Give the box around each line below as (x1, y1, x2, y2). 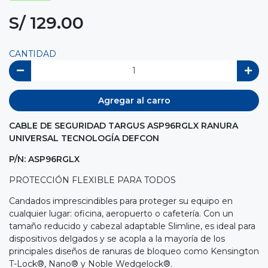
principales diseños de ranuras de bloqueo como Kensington (9, 245, 259, 257)
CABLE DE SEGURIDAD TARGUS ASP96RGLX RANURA (9, 120, 238, 131)
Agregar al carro (98, 95, 170, 106)
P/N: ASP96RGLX (9, 153, 80, 165)
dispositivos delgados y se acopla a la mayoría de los (9, 233, 225, 244)
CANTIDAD (9, 48, 56, 59)
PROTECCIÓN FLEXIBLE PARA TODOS (9, 174, 176, 185)
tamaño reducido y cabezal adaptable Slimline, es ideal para (9, 220, 255, 232)
